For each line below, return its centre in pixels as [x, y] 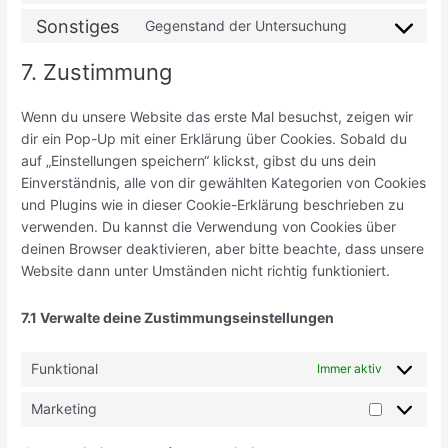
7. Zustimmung [97, 72]
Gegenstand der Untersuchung [245, 26]
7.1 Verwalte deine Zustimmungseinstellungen [178, 318]
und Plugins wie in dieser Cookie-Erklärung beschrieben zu [213, 205]
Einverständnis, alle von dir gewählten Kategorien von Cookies [224, 183]
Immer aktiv [349, 369]
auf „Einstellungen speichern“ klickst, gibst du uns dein [199, 161]
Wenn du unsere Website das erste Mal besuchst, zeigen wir [217, 117]
